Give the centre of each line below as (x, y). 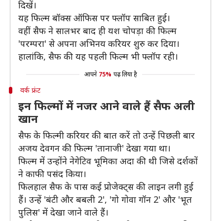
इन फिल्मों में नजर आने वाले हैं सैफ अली (107, 106)
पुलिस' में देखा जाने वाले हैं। (63, 212)
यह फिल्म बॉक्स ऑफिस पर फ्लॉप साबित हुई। (94, 18)
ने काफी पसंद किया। (52, 174)
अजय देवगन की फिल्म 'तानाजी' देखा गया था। (94, 148)
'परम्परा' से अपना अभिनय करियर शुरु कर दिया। (99, 43)
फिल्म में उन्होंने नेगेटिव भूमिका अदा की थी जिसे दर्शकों (108, 161)
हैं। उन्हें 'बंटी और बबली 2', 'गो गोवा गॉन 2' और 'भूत (105, 199)
